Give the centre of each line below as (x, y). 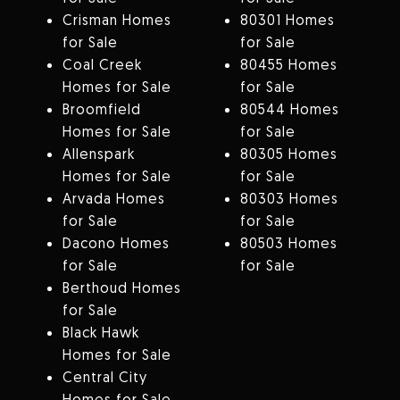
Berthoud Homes (121, 288)
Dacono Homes (116, 243)
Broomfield (101, 109)
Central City (104, 377)
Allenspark (98, 154)
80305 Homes (288, 154)
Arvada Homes (113, 199)
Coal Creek (102, 65)
